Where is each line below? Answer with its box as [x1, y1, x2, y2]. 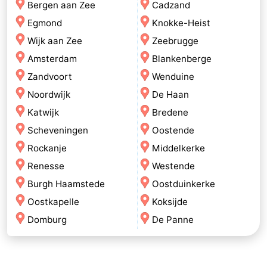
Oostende [152, 125, 194, 136]
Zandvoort [27, 71, 72, 83]
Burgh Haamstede [27, 178, 105, 190]
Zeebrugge [152, 35, 198, 47]
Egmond [27, 17, 62, 29]
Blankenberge [152, 53, 212, 65]
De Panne [152, 214, 194, 226]
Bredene [152, 107, 188, 119]
